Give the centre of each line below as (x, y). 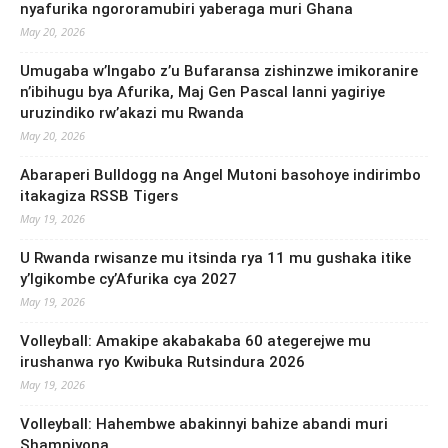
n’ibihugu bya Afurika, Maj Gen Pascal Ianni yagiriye (202, 91)
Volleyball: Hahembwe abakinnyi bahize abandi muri (204, 423)
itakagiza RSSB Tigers (99, 195)
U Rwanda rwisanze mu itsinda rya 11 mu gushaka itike (215, 257)
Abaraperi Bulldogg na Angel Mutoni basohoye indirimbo (220, 174)
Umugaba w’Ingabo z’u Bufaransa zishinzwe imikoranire (219, 70)
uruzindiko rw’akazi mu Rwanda (132, 112)
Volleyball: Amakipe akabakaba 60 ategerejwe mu (195, 340)
